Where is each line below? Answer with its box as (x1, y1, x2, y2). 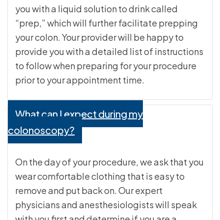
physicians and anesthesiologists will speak (15, 199, 197, 211)
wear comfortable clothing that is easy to (15, 170, 185, 182)
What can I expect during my (15, 108, 143, 120)
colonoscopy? (8, 124, 75, 137)
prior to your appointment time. (15, 74, 144, 86)
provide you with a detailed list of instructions (15, 46, 203, 57)
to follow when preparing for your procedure (15, 60, 196, 72)
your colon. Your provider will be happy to (15, 31, 184, 43)
